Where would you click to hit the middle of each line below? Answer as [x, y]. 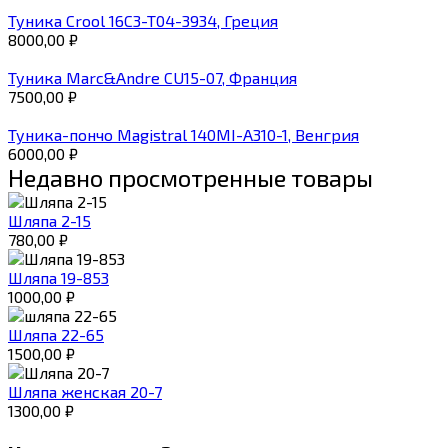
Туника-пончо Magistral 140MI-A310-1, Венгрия [183, 134]
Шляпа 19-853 [58, 277]
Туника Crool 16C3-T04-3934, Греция [143, 20]
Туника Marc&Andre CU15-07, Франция [152, 77]
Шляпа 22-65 [56, 334]
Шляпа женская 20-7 [85, 391]
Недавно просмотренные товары [190, 177]
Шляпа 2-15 [49, 220]
